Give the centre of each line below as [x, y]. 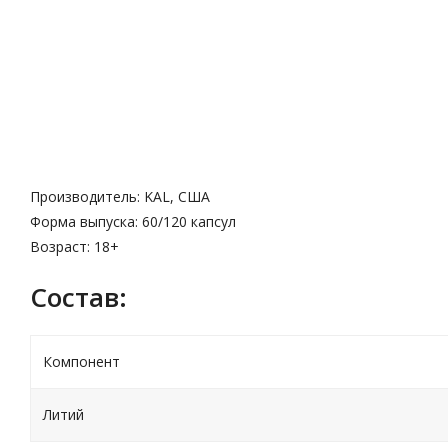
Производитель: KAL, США [120, 196]
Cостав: [78, 297]
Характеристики [242, 125]
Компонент [81, 361]
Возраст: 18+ [74, 246]
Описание [94, 125]
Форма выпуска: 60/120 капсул [133, 221]
